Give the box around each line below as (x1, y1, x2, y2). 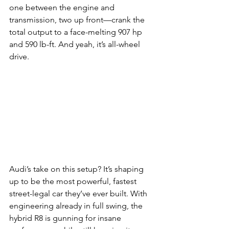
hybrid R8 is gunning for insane (9, 213, 123, 223)
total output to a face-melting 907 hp (9, 27, 144, 37)
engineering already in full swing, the (9, 200, 145, 211)
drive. (9, 51, 29, 61)
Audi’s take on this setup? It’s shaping (9, 164, 146, 174)
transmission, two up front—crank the (9, 14, 147, 25)
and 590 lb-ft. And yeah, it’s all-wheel (9, 39, 142, 49)
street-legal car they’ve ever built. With (9, 188, 149, 198)
